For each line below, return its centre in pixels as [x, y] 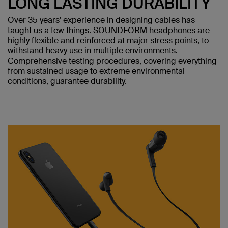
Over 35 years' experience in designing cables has [101, 20]
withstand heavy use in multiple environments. [93, 50]
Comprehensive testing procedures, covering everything [112, 61]
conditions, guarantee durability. [67, 81]
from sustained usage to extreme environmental [96, 71]
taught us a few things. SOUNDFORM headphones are [109, 30]
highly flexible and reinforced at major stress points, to [108, 40]
